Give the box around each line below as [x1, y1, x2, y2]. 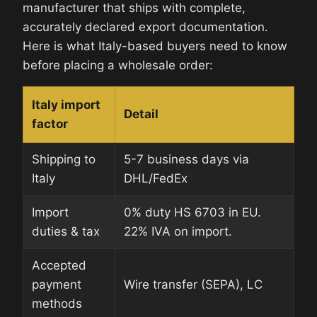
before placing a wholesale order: [23, 57, 213, 72]
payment [32, 277, 81, 292]
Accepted [32, 258, 86, 272]
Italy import [32, 97, 100, 112]
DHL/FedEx [124, 171, 188, 185]
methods [32, 296, 82, 311]
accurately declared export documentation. [23, 19, 268, 34]
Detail [124, 106, 158, 121]
